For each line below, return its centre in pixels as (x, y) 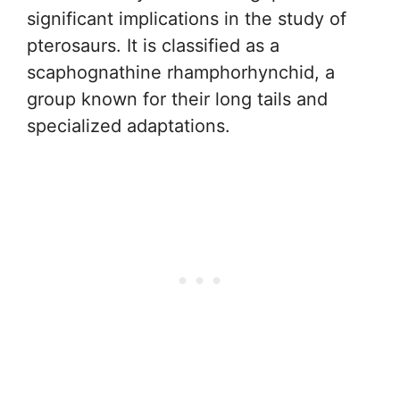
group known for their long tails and (177, 99)
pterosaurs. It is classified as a (153, 46)
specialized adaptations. (129, 126)
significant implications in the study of (187, 19)
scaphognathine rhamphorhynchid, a (181, 72)
